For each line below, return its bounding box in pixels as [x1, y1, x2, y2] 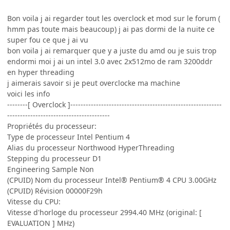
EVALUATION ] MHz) [7, 218, 74, 228]
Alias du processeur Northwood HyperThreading [7, 142, 175, 152]
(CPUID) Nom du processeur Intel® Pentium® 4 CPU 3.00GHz [7, 175, 217, 185]
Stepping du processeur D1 [7, 153, 102, 163]
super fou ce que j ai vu [7, 34, 88, 45]
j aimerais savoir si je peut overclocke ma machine [7, 78, 180, 88]
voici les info [7, 88, 50, 99]
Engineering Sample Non [7, 164, 94, 174]
